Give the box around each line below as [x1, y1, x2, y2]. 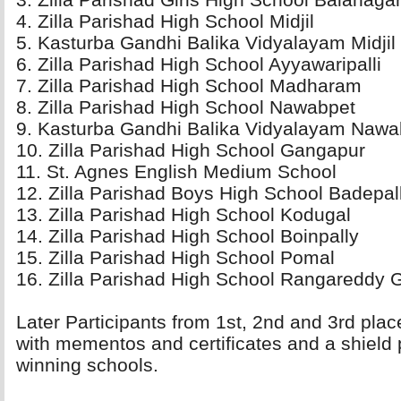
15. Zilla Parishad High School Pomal [16, 247, 335, 268]
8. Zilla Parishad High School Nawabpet [16, 97, 355, 117]
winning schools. [16, 354, 158, 375]
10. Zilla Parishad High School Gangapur [16, 140, 365, 160]
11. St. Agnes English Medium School [16, 161, 337, 182]
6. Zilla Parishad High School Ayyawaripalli [16, 54, 381, 74]
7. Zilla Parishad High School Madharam [16, 75, 362, 96]
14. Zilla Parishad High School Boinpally [16, 226, 359, 246]
